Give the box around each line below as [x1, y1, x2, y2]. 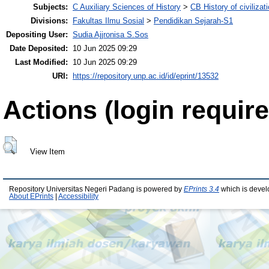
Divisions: [31, 16, 68, 26]
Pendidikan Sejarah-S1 [154, 16, 233, 26]
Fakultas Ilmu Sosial [73, 16, 144, 26]
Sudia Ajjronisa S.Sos [73, 30, 148, 40]
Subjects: [33, 2, 68, 12]
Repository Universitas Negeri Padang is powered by [9, 186, 184, 193]
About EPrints [9, 193, 53, 201]
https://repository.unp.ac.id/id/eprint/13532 [73, 71, 219, 81]
